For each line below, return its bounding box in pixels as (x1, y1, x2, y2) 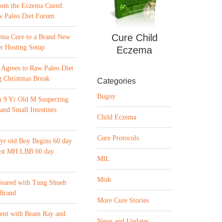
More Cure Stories (97, 197, 149, 205)
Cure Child (111, 32, 158, 44)
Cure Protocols (97, 134, 139, 142)
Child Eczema (97, 113, 136, 121)
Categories (97, 77, 136, 86)
